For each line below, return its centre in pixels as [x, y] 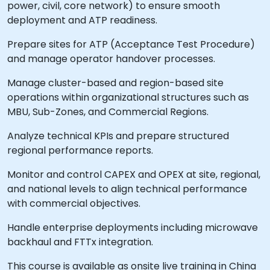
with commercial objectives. [74, 203]
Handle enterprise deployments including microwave [133, 228]
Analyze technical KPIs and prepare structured [118, 136]
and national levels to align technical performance [127, 189]
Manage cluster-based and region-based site [115, 83]
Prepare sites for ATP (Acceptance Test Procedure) [131, 44]
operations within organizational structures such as [128, 97]
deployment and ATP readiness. [82, 20]
